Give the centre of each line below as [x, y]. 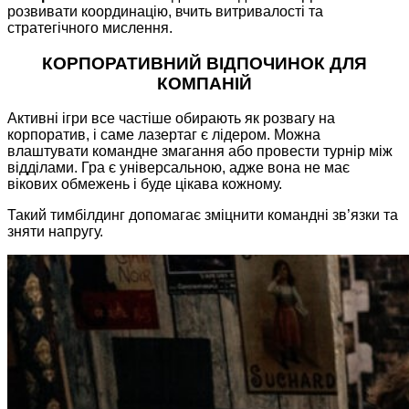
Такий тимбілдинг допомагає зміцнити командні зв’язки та [203, 215]
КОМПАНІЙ [204, 83]
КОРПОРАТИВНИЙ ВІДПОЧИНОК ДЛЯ [204, 63]
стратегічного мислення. [90, 27]
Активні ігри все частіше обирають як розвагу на [171, 119]
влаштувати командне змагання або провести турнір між [200, 152]
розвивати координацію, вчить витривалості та [165, 11]
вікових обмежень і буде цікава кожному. [145, 184]
